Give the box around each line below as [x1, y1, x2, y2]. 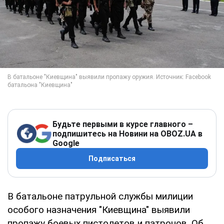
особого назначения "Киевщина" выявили [7, 203, 190, 215]
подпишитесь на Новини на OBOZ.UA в [52, 128, 202, 138]
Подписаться [88, 154, 135, 162]
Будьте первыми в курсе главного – [52, 119, 193, 129]
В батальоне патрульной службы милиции [7, 190, 193, 202]
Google [52, 138, 79, 148]
